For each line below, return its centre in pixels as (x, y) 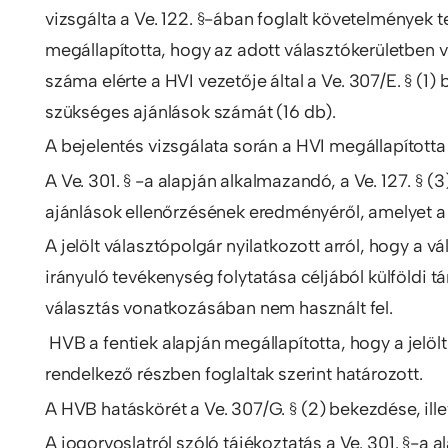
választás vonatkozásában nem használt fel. (219, 308)
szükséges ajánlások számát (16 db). (191, 111)
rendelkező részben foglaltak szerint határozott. (234, 373)
